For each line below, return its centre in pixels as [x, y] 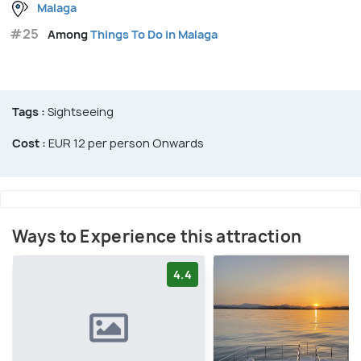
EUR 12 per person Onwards [125, 143]
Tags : [29, 111]
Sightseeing [79, 111]
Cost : [29, 143]
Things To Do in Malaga [154, 34]
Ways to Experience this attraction [157, 236]
